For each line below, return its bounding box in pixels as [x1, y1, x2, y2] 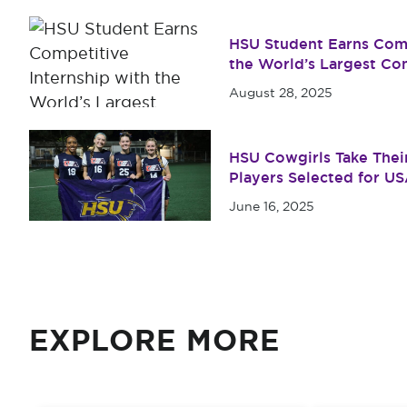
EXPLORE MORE [29, 321, 280, 360]
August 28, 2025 [229, 84, 333, 101]
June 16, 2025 [229, 198, 314, 214]
